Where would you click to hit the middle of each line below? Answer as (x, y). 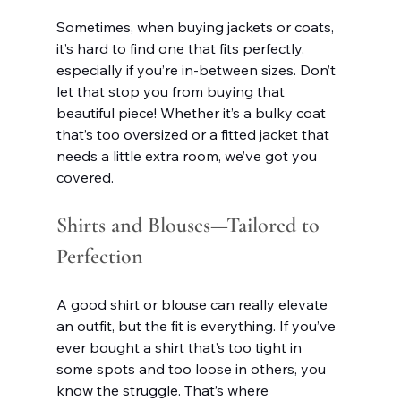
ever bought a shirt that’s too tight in (180, 347)
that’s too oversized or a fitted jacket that (194, 134)
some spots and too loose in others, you (192, 368)
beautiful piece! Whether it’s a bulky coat (192, 112)
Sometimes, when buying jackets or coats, (196, 26)
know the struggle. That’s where (164, 390)
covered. (85, 177)
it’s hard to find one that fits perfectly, (182, 48)
